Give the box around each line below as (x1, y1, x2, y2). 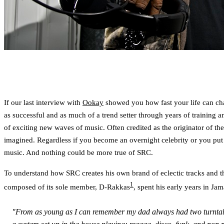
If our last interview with (4, 98, 82, 106)
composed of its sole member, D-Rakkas (4, 182, 130, 191)
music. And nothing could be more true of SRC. (4, 148, 153, 156)
